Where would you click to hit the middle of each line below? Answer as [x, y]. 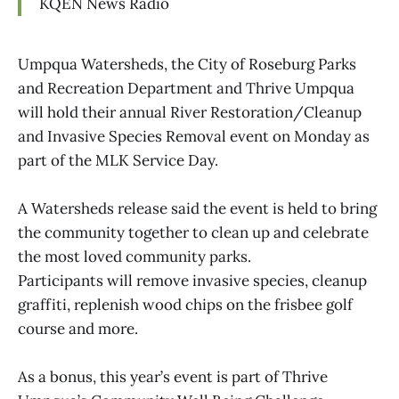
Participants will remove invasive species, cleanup [192, 280]
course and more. [78, 328]
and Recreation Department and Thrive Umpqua [186, 88]
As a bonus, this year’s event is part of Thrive [173, 377]
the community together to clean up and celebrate [193, 232]
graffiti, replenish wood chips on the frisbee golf [185, 304]
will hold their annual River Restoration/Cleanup [190, 112]
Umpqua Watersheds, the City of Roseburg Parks [187, 64]
